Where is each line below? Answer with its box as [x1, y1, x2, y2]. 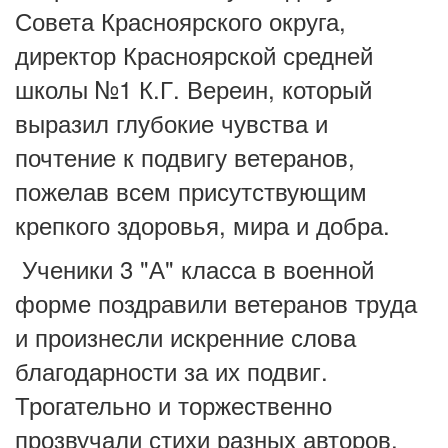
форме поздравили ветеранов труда [15, 285, 417, 320]
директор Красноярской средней [15, 37, 373, 72]
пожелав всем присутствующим [15, 173, 367, 208]
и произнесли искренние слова [15, 319, 356, 354]
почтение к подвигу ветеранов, [15, 139, 355, 174]
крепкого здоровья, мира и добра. [15, 207, 390, 242]
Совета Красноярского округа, [15, 3, 346, 38]
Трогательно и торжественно [15, 387, 332, 422]
